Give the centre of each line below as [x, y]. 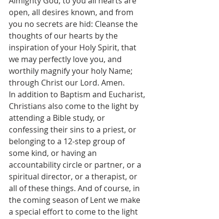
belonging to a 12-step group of [68, 141]
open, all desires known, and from [72, 12]
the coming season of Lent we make [76, 200]
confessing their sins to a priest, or [74, 130]
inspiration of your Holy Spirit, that [74, 47]
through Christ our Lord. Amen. [67, 83]
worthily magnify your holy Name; [72, 71]
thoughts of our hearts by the [64, 36]
